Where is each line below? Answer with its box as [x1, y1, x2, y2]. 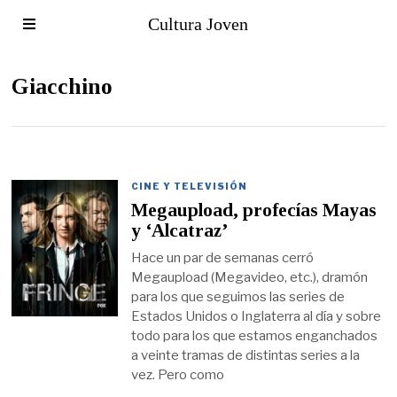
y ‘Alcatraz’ [131, 220, 230, 242]
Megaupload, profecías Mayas [131, 199, 378, 222]
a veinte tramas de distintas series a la [131, 346, 361, 363]
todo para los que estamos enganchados [131, 327, 378, 344]
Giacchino [12, 74, 113, 99]
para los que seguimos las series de [131, 288, 346, 305]
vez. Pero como [131, 366, 225, 383]
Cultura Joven [148, 14, 249, 34]
